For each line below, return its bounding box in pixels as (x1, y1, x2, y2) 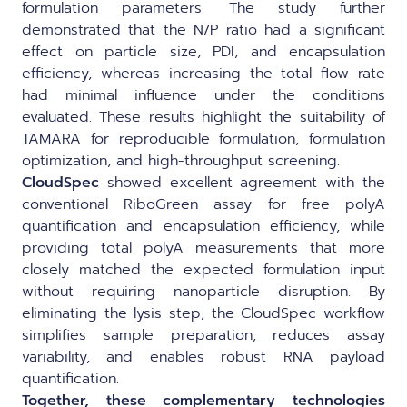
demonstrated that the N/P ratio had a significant (22, 18, 385, 41)
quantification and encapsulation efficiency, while (22, 214, 385, 237)
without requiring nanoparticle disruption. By (22, 280, 385, 303)
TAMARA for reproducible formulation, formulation (22, 127, 385, 150)
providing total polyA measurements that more (22, 236, 385, 259)
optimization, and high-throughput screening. (22, 149, 340, 172)
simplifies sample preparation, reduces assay (22, 323, 385, 346)
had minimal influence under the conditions (22, 84, 385, 106)
